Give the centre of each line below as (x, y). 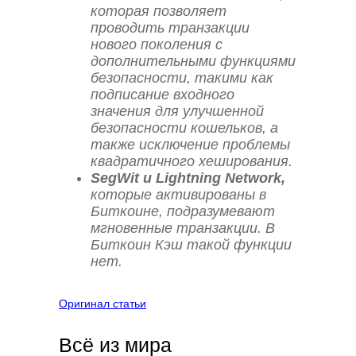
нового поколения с (157, 45)
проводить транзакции (170, 28)
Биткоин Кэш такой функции (191, 245)
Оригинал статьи (103, 304)
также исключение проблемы (190, 145)
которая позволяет (159, 12)
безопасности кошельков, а (184, 128)
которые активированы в (178, 195)
